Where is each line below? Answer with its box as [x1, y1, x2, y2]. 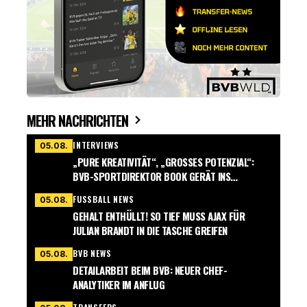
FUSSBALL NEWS [73, 193, 134, 206]
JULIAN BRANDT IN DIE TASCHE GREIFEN [73, 223, 228, 238]
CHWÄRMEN [73, 183, 119, 199]
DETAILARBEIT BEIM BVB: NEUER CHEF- [73, 262, 227, 278]
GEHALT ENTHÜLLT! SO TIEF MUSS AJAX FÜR [73, 208, 245, 224]
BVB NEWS [73, 247, 112, 260]
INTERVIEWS [73, 139, 120, 151]
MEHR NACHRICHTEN [27, 110, 131, 132]
